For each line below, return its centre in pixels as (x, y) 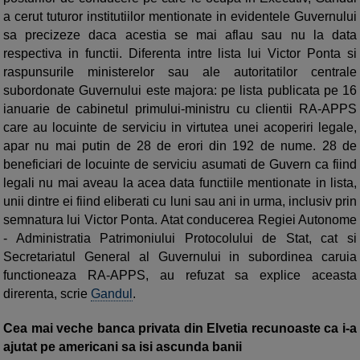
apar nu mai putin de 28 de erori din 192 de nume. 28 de (180, 146)
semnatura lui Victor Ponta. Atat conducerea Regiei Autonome (180, 220)
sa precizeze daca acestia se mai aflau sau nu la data (180, 35)
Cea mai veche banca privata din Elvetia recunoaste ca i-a (180, 329)
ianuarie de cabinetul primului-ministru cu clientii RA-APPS (180, 109)
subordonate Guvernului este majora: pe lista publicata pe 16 (180, 91)
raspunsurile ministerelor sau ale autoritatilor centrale (180, 72)
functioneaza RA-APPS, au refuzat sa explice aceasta (180, 276)
